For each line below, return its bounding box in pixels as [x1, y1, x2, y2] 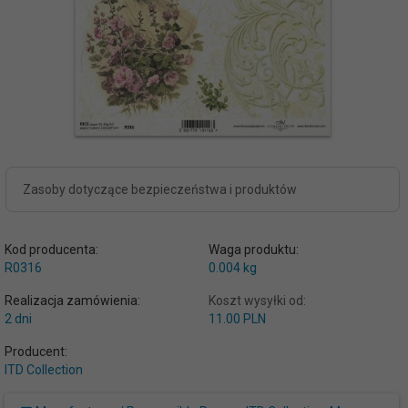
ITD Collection [5, 362, 83, 377]
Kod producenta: [5, 242, 98, 257]
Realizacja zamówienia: [5, 293, 140, 308]
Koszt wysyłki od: [208, 293, 306, 308]
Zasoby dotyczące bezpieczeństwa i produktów [23, 182, 297, 197]
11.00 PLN [208, 311, 266, 326]
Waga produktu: [208, 242, 299, 257]
